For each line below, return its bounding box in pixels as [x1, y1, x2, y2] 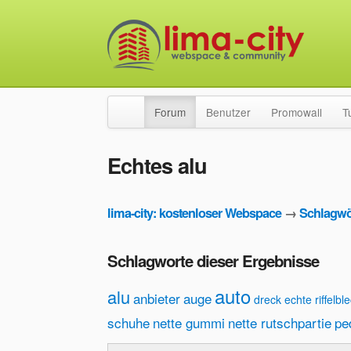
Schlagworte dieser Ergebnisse [107, 249, 319, 273]
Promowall [271, 104, 322, 120]
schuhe [107, 313, 150, 333]
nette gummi [153, 313, 225, 333]
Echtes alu [107, 150, 207, 180]
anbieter [133, 288, 180, 309]
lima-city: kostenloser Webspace [107, 204, 281, 223]
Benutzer [206, 104, 251, 120]
